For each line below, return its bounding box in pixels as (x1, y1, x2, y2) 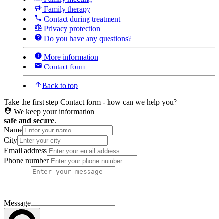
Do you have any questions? (42, 34, 131, 43)
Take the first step (4, 98, 58, 107)
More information (42, 53, 98, 62)
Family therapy (42, 5, 90, 14)
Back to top (42, 81, 78, 90)
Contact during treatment (42, 15, 120, 23)
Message (4, 199, 31, 208)
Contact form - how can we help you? (60, 98, 177, 107)
